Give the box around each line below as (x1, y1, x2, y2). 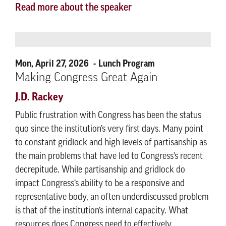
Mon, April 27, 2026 (15, 59, 91, 68)
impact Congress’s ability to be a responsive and (15, 179, 185, 189)
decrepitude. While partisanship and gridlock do (15, 165, 185, 175)
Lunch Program (98, 59, 155, 68)
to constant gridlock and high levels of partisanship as (15, 138, 207, 148)
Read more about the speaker (15, 3, 132, 13)
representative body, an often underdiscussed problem (15, 193, 208, 202)
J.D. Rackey (15, 92, 64, 102)
